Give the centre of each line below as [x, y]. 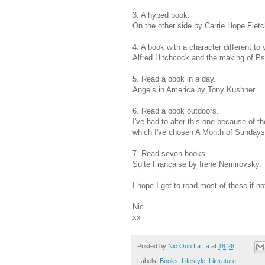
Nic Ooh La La [189, 246]
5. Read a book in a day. [174, 79]
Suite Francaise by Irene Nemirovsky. [197, 164]
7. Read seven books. [170, 154]
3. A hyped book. [162, 15]
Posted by [153, 246]
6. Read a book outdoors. [176, 111]
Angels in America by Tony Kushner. [195, 90]
